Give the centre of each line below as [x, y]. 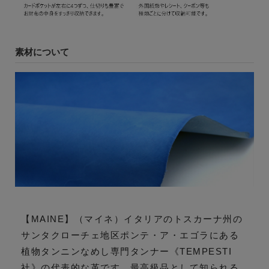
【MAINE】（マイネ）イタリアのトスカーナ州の [132, 219]
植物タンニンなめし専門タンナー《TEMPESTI [126, 251]
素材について [42, 52]
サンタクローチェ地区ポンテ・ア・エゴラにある [130, 235]
